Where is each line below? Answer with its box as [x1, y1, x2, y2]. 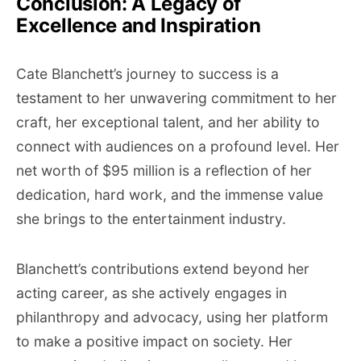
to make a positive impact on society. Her [16, 333, 293, 350]
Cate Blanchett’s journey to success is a [16, 65, 279, 82]
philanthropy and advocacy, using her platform [16, 309, 328, 326]
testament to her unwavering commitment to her [16, 89, 337, 106]
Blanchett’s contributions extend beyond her [16, 260, 309, 277]
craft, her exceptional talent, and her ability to [16, 114, 320, 131]
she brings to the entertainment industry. [16, 210, 286, 227]
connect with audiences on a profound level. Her [16, 138, 339, 155]
